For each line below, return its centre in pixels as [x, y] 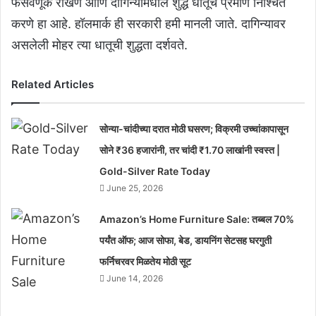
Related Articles [53, 84]
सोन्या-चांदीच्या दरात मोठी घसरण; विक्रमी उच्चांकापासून [194, 129]
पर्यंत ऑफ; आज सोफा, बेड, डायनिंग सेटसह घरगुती [186, 240]
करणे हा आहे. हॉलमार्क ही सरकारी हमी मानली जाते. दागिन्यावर [148, 24]
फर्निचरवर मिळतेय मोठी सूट [146, 261]
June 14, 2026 [135, 278]
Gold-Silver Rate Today [155, 171]
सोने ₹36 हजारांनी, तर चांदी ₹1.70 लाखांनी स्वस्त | [190, 150]
